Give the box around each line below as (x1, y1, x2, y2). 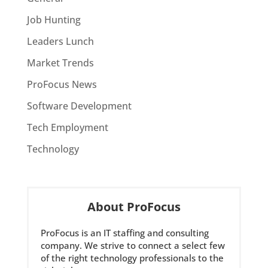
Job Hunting (26, 13, 81, 27)
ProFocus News (26, 78, 97, 92)
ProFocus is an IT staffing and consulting (40, 227, 209, 239)
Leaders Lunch (26, 35, 94, 48)
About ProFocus (87, 199, 181, 215)
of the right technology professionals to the (40, 252, 224, 264)
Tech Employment (26, 121, 108, 135)
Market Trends (26, 56, 94, 70)
